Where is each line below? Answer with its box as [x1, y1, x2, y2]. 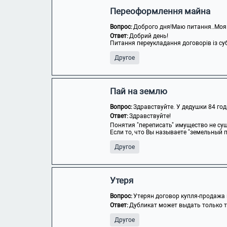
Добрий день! [129, 32, 168, 40]
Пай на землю [110, 86, 167, 96]
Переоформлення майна [110, 6, 210, 16]
